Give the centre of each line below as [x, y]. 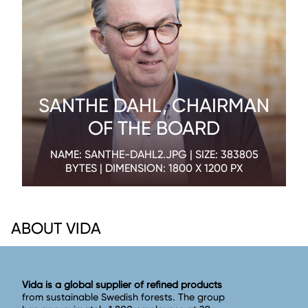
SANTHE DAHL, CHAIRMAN [154, 105]
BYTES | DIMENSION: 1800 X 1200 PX [154, 168]
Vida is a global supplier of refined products [122, 285]
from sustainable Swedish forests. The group [123, 297]
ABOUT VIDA [56, 228]
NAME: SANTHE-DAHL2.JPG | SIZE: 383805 [154, 154]
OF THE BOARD [154, 128]
